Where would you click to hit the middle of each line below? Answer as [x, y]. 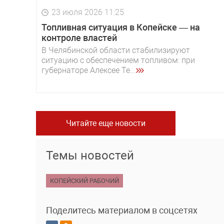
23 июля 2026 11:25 [88, 12]
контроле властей [79, 38]
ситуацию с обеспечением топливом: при [118, 60]
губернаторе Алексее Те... [89, 70]
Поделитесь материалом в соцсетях [122, 210]
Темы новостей [90, 156]
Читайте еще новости [106, 123]
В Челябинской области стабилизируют [116, 50]
